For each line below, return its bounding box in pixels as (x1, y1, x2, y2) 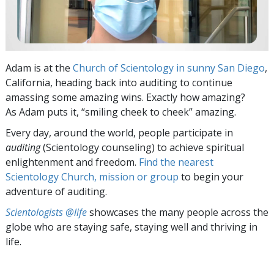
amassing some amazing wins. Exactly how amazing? (6, 90, 245, 104)
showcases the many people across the (87, 205, 268, 219)
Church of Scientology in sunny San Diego (73, 61, 265, 75)
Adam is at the (6, 61, 73, 75)
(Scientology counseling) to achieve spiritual (40, 140, 244, 154)
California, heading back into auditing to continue (6, 75, 232, 89)
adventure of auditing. (6, 184, 107, 198)
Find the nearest (139, 155, 213, 169)
